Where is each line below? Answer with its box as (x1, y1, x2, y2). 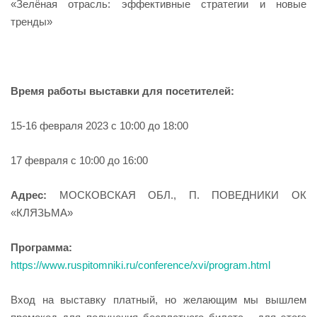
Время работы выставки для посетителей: (11, 85, 234, 98)
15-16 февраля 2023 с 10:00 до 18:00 (11, 120, 188, 132)
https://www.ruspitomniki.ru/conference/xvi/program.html (11, 259, 270, 272)
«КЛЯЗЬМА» (11, 207, 73, 219)
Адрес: (11, 189, 59, 202)
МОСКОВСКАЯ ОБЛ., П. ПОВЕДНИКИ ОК (59, 189, 307, 202)
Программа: (11, 241, 72, 254)
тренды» (11, 16, 52, 28)
